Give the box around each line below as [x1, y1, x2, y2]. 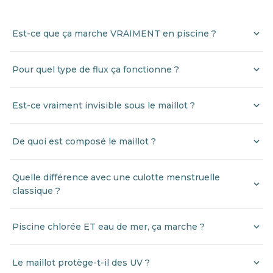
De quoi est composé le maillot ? [12, 135, 156, 147]
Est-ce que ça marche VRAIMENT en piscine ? [12, 27, 216, 39]
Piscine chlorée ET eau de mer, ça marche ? [12, 221, 205, 232]
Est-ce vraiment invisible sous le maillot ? [12, 99, 195, 111]
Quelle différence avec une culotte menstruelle [12, 171, 220, 183]
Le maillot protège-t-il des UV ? [12, 257, 150, 268]
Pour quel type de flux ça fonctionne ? [12, 63, 179, 75]
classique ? [12, 185, 60, 196]
